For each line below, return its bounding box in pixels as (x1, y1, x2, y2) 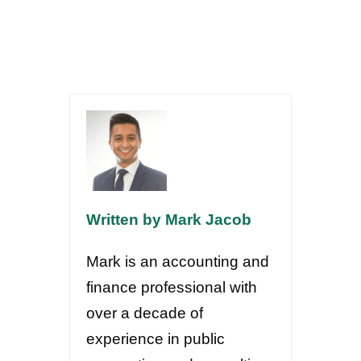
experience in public (86, 330, 226, 347)
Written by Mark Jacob (86, 211, 252, 228)
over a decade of (86, 305, 204, 322)
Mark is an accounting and (86, 253, 270, 270)
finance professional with (86, 279, 258, 296)
